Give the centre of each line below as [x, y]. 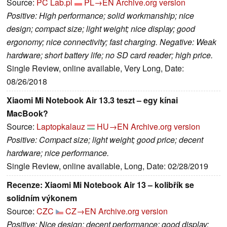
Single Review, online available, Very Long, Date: [95, 68]
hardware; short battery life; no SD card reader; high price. [110, 55]
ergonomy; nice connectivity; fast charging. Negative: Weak [111, 42]
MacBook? [27, 113]
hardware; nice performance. [58, 153]
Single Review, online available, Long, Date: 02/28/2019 [107, 166]
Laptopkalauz [61, 127]
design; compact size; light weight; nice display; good [101, 29]
